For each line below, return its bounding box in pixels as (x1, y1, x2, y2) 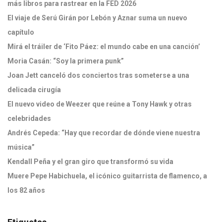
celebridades (7, 114, 51, 122)
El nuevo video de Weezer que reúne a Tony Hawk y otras (7, 100, 192, 108)
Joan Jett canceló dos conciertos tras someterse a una (7, 71, 189, 79)
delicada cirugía (7, 86, 61, 94)
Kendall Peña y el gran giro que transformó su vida (7, 158, 175, 166)
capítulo (7, 28, 34, 36)
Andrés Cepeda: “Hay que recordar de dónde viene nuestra (7, 129, 200, 137)
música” (7, 143, 35, 151)
